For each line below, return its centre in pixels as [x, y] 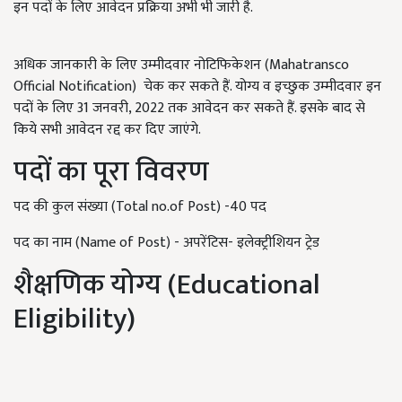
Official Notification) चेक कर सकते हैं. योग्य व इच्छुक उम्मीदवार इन [197, 87]
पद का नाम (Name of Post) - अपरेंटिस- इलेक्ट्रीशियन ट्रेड [166, 243]
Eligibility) [74, 319]
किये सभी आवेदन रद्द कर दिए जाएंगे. [107, 130]
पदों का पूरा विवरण [111, 172]
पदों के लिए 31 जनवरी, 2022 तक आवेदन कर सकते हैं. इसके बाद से [189, 108]
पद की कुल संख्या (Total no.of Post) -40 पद [140, 207]
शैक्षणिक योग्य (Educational [167, 285]
